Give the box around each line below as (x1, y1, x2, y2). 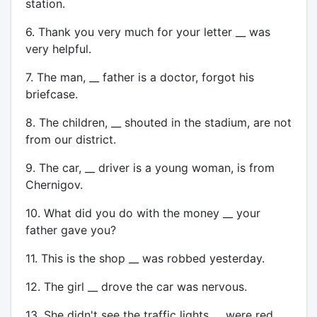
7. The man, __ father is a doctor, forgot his (25, 70, 254, 84)
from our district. (25, 132, 116, 146)
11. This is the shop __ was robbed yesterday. (25, 251, 265, 265)
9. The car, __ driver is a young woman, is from (25, 161, 275, 175)
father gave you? (25, 223, 116, 237)
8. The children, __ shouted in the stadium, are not (25, 115, 292, 129)
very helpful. (25, 42, 91, 56)
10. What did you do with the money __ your (25, 206, 260, 220)
